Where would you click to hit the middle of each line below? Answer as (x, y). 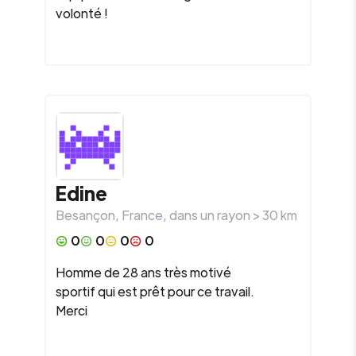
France (142, 215)
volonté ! (82, 13)
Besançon (85, 215)
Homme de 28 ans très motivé (143, 272)
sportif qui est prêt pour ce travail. (155, 291)
